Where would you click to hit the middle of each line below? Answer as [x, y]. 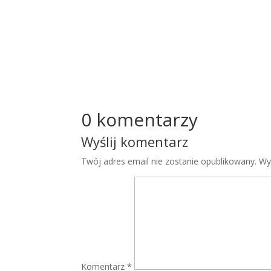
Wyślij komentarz [135, 142]
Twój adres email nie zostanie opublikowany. [169, 162]
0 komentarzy [140, 120]
